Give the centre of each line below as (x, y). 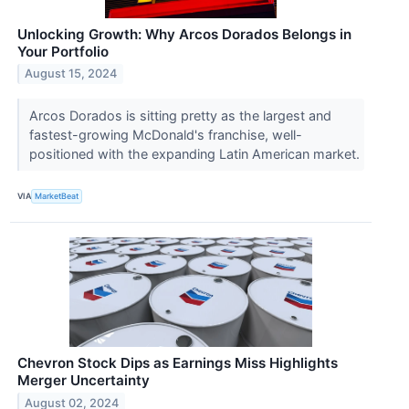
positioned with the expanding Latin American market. (196, 153)
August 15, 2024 (71, 74)
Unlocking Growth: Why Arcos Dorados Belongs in (184, 34)
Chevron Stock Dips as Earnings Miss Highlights (178, 362)
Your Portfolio (63, 51)
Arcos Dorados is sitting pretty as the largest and (180, 115)
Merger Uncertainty (84, 380)
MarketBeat (57, 196)
